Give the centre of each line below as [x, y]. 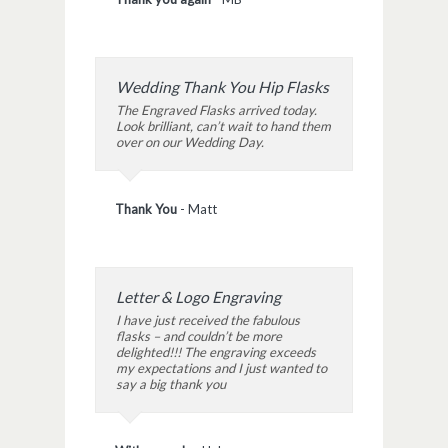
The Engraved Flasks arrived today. [216, 110]
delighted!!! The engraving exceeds [216, 352]
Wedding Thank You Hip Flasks [222, 87]
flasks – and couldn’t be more [199, 336]
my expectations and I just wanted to [221, 368]
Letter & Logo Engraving [198, 297]
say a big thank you [171, 384]
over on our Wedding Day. [190, 142]
